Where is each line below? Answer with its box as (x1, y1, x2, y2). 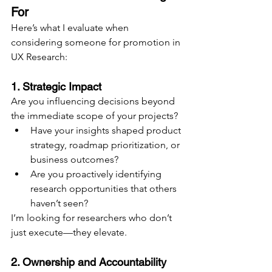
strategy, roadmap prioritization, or (30, 139, 182, 151)
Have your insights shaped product (30, 124, 183, 137)
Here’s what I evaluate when (11, 22, 131, 34)
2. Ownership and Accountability (11, 256, 166, 269)
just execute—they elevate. (11, 226, 127, 239)
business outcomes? (30, 154, 118, 166)
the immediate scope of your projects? (11, 110, 178, 122)
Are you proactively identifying (30, 168, 164, 180)
